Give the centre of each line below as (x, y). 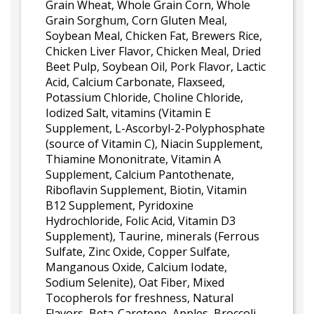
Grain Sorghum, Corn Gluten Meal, (136, 20)
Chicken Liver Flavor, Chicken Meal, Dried (153, 51)
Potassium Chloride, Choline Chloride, (144, 97)
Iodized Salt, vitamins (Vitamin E (128, 113)
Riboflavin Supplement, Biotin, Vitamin (146, 190)
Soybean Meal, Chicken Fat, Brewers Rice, (154, 36)
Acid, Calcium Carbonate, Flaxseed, (135, 82)
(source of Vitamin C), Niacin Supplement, (154, 144)
